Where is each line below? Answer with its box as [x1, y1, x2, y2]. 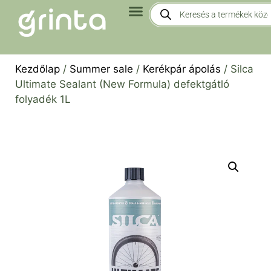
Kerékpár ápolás [143, 63, 221, 75]
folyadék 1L [15, 93, 71, 105]
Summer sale [70, 63, 133, 75]
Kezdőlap [15, 63, 60, 75]
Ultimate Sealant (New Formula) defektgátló [15, 78, 229, 90]
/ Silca [221, 63, 253, 75]
